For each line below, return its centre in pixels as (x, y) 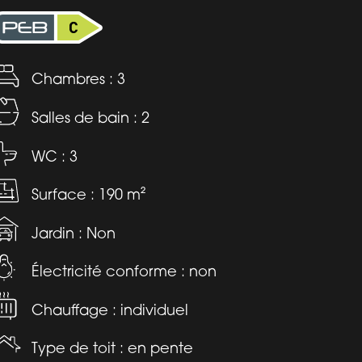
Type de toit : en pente (112, 348)
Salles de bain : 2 (90, 117)
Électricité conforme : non (124, 271)
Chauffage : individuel (110, 309)
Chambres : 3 (78, 79)
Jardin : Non (74, 232)
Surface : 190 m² (88, 194)
